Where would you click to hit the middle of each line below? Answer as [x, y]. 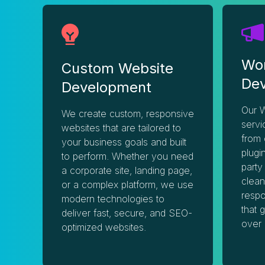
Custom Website [117, 68]
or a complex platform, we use [127, 185]
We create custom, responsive [128, 114]
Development [106, 87]
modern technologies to [113, 199]
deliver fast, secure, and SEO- [127, 213]
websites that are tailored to [121, 128]
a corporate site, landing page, [127, 170]
